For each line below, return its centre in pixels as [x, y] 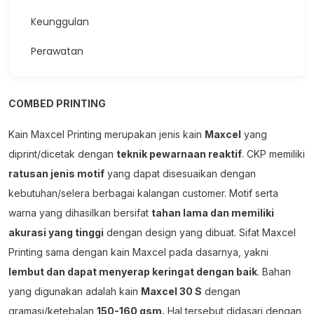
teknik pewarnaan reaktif [179, 153]
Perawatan [57, 51]
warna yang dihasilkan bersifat [80, 212]
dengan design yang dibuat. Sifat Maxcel [200, 232]
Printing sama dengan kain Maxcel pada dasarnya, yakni [138, 252]
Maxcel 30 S [171, 291]
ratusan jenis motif [56, 173]
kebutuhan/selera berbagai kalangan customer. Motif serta [143, 193]
